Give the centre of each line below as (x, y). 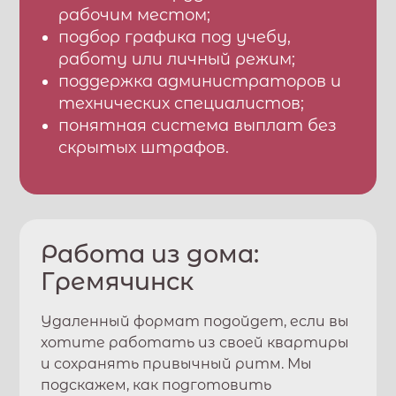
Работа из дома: (150, 254)
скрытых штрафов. (144, 148)
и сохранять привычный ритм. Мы (177, 364)
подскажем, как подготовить (156, 385)
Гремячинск (118, 282)
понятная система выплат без (198, 126)
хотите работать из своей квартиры (195, 343)
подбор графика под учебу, (175, 37)
